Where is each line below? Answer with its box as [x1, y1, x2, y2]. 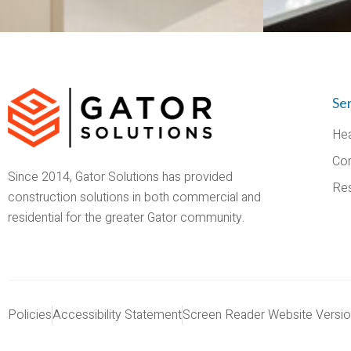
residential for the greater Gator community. [8, 208, 244, 227]
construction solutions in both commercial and [8, 187, 261, 207]
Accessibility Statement [52, 306, 182, 325]
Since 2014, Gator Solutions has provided [8, 167, 233, 186]
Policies [8, 306, 52, 325]
